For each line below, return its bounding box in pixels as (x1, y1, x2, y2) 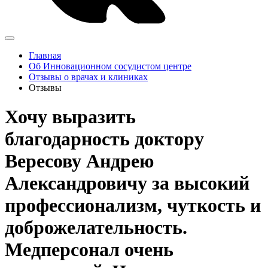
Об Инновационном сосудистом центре (29, 61, 191, 71)
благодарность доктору (5, 128, 204, 150)
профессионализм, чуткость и (5, 194, 261, 217)
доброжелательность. (5, 217, 187, 239)
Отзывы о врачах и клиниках (29, 72, 148, 82)
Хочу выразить (5, 106, 136, 128)
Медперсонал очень (5, 239, 173, 261)
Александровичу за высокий (5, 172, 249, 194)
